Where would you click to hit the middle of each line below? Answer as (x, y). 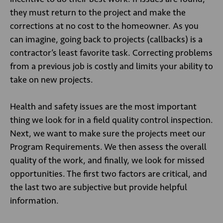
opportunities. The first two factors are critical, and (109, 174)
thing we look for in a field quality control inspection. (111, 120)
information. (34, 201)
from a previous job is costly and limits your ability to (111, 66)
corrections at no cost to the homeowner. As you (104, 26)
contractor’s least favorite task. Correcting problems (111, 53)
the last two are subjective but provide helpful (99, 187)
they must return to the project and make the (98, 12)
